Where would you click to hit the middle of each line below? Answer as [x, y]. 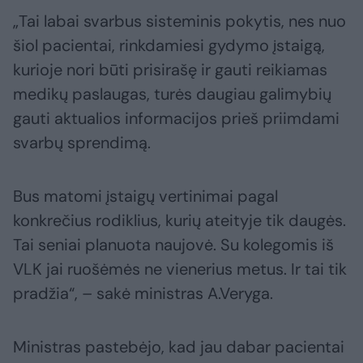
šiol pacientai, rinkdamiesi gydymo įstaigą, [169, 45]
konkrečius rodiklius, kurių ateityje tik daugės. [179, 220]
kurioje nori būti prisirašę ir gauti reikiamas [170, 69]
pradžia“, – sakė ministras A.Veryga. [143, 293]
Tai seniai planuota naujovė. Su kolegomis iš [173, 244]
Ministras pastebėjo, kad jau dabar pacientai [179, 346]
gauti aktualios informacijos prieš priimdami [176, 118]
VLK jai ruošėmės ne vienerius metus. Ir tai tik [180, 269]
